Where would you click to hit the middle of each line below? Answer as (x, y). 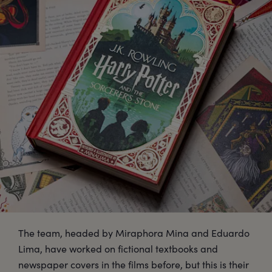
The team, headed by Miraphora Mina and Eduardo (134, 233)
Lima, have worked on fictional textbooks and (118, 248)
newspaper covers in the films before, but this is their (134, 264)
